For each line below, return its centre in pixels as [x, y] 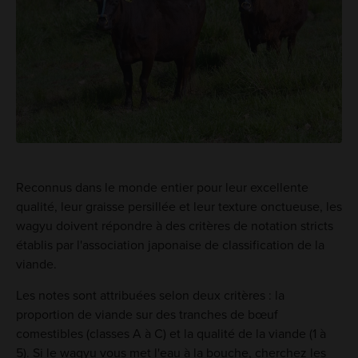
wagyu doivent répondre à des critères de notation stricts [174, 227]
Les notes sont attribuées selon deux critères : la [150, 296]
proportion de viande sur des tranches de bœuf [147, 315]
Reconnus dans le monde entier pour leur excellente [162, 188]
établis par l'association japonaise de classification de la [170, 246]
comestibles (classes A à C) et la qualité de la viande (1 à [171, 334]
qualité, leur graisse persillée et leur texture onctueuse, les [179, 207]
